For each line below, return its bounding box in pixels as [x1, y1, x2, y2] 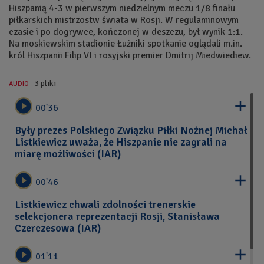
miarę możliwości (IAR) [15, 147, 121, 160]
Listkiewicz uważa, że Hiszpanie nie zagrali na [15, 136, 227, 148]
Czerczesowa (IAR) [15, 222, 101, 235]
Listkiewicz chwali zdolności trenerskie [15, 198, 196, 211]
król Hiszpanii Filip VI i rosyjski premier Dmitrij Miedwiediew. [9, 49, 251, 61]
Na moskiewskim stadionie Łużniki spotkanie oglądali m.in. [9, 38, 242, 49]
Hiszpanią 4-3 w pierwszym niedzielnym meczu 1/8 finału [9, 2, 235, 14]
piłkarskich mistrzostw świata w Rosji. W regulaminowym [9, 14, 239, 26]
